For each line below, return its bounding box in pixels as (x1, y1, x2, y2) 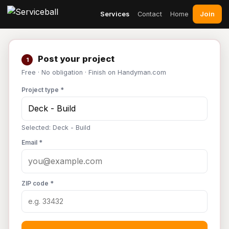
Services (100, 10, 129, 18)
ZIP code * (21, 179, 54, 187)
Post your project (36, 54, 114, 64)
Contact (138, 10, 162, 18)
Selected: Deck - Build (21, 124, 90, 131)
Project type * (21, 86, 64, 94)
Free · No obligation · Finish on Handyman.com (21, 68, 166, 76)
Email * (21, 139, 42, 146)
